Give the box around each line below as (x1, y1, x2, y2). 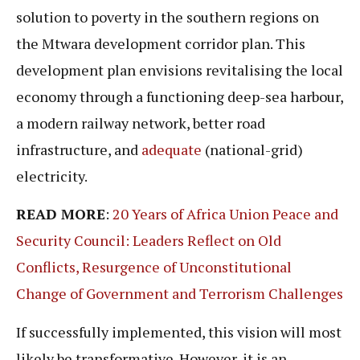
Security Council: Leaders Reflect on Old (16, 231, 281, 251)
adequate (141, 139, 202, 159)
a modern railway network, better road (16, 112, 265, 133)
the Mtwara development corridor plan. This (16, 33, 305, 53)
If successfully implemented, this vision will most (16, 321, 342, 342)
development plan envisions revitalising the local (16, 59, 343, 80)
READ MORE (16, 204, 105, 224)
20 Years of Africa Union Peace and (112, 204, 338, 224)
